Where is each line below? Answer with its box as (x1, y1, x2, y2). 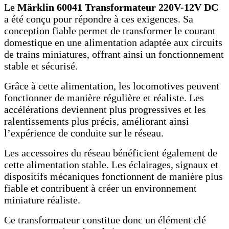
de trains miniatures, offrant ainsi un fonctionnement (4, 49, 224, 60)
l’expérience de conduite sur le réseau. (4, 127, 164, 139)
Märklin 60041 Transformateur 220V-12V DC (17, 2, 218, 13)
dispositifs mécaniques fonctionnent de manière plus (4, 171, 223, 182)
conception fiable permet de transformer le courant (4, 25, 216, 37)
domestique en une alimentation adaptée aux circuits (4, 37, 222, 49)
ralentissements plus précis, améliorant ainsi (4, 116, 189, 127)
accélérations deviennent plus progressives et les (4, 104, 206, 116)
